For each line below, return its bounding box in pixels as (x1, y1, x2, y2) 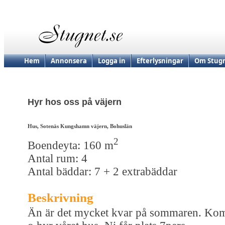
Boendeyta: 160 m (28, 139, 114, 152)
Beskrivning (28, 190, 93, 204)
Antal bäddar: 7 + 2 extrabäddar (28, 165, 177, 178)
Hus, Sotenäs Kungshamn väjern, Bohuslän (28, 123, 132, 130)
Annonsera (51, 56, 87, 65)
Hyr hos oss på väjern (28, 97, 122, 107)
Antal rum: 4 (28, 152, 87, 165)
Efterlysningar (137, 56, 183, 65)
